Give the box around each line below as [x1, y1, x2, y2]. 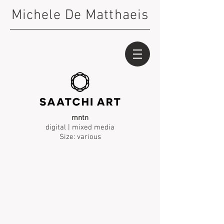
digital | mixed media [45, 123, 114, 132]
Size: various [59, 132, 101, 141]
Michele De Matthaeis [11, 7, 149, 24]
